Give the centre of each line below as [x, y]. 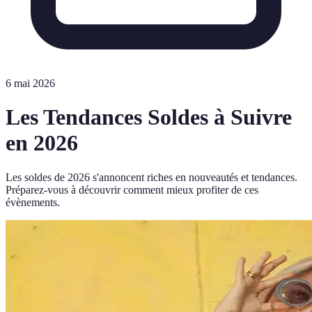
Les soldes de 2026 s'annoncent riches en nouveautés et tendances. [151, 177]
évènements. [33, 202]
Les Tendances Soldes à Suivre [149, 117]
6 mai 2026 [30, 83]
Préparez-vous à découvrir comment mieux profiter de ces [132, 189]
